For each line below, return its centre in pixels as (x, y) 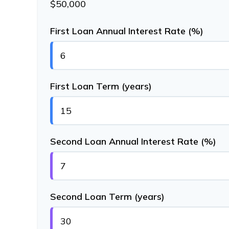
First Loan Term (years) (101, 86)
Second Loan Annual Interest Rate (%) (133, 141)
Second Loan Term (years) (107, 197)
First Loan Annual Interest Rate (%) (127, 31)
